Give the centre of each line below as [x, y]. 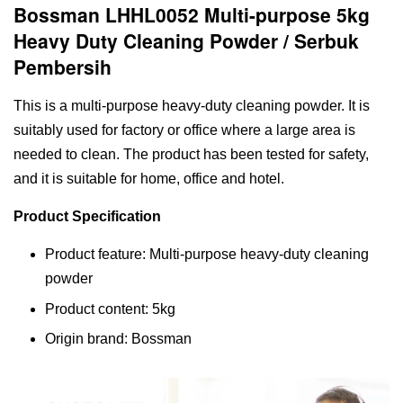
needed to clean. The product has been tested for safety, [191, 155]
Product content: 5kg [110, 309]
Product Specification [87, 217]
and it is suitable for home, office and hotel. [149, 179]
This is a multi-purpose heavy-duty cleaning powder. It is [192, 106]
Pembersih [63, 67]
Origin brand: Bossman [118, 339]
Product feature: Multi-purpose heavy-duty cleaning [207, 255]
